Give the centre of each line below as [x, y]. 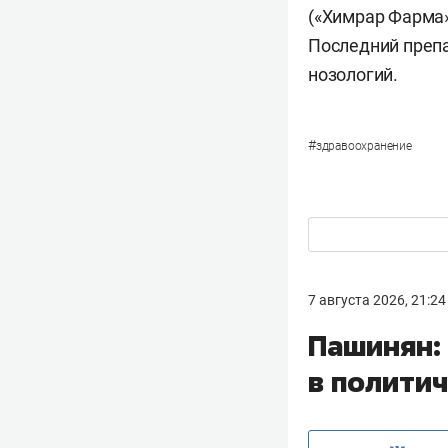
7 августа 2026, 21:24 [377, 300]
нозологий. [353, 74]
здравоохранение [363, 146]
